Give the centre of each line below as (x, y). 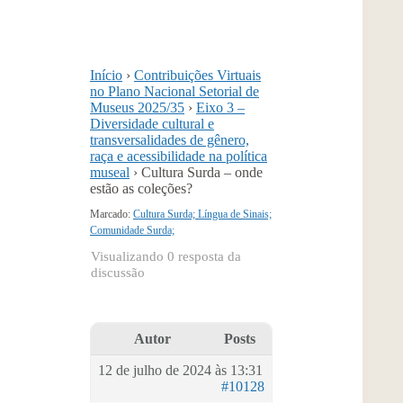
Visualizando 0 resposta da (166, 256)
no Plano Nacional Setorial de (175, 91)
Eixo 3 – (220, 107)
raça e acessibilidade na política (179, 156)
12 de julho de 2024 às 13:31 (180, 370)
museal (110, 172)
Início (106, 75)
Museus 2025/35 (137, 107)
